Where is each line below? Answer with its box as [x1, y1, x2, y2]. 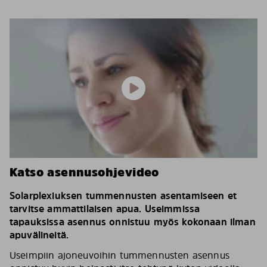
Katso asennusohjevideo [10, 164, 159, 181]
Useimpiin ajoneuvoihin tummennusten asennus [10, 249, 229, 262]
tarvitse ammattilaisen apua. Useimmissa [10, 202, 200, 215]
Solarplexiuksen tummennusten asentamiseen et [10, 189, 237, 202]
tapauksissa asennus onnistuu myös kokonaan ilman [10, 215, 256, 228]
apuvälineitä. [10, 228, 69, 241]
